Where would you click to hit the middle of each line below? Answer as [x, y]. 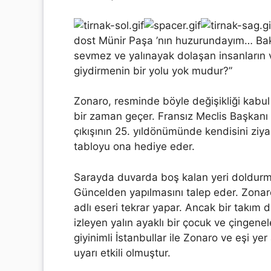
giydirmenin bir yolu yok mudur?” [153, 70]
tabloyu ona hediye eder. [134, 146]
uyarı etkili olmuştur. [122, 253]
